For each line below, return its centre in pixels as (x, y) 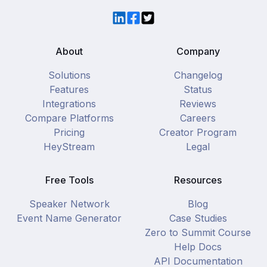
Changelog (198, 75)
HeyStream (69, 147)
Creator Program (198, 132)
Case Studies (198, 218)
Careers (198, 118)
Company (198, 51)
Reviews (198, 104)
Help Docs (198, 247)
